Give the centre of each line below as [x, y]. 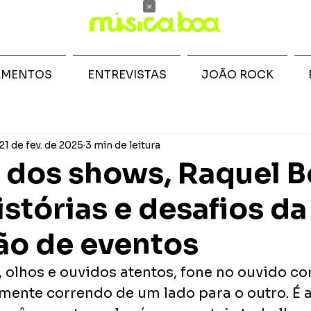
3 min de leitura [123, 145]
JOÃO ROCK [237, 75]
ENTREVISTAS [127, 75]
